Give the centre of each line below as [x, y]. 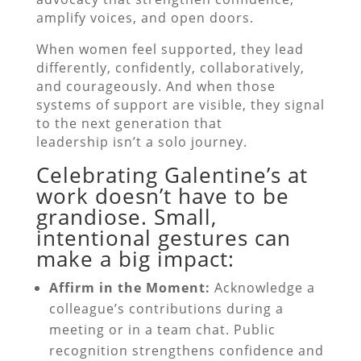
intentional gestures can [163, 237]
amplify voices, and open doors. [147, 17]
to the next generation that [129, 123]
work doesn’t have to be [162, 195]
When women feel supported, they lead [170, 49]
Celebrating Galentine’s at [172, 174]
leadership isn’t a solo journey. [143, 141]
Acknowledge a [262, 287]
